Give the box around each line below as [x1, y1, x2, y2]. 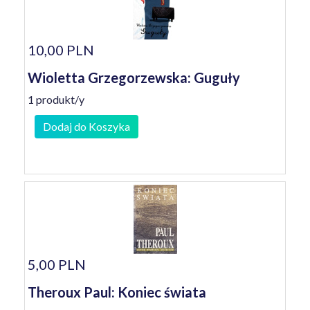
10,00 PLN [28, 42, 94, 58]
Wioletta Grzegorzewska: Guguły [28, 69, 240, 86]
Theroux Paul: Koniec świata [28, 284, 206, 300]
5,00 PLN [28, 256, 86, 273]
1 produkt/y [28, 93, 84, 106]
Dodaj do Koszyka [43, 120, 130, 133]
